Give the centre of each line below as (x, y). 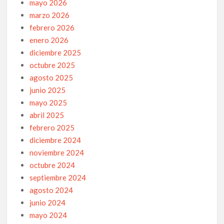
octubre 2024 (52, 165)
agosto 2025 (51, 78)
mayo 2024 (48, 215)
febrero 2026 (52, 28)
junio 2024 (48, 203)
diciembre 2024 (55, 140)
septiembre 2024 (58, 178)
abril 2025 (47, 115)
